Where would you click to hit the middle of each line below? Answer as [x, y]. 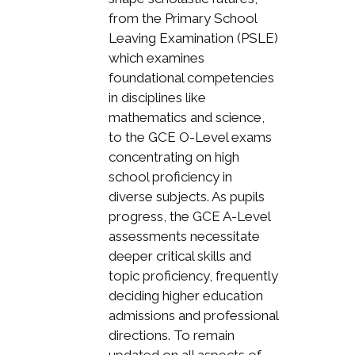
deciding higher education [185, 296]
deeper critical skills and [179, 256]
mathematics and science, [186, 118]
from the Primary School [182, 19]
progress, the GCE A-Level [189, 217]
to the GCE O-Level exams [190, 137]
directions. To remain [171, 336]
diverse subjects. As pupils [186, 197]
